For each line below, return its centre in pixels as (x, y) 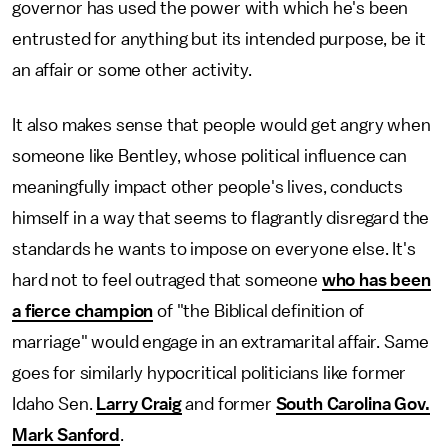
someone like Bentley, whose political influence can (209, 155)
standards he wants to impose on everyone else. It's (214, 248)
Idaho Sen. (54, 403)
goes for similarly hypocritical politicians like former (209, 372)
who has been (376, 279)
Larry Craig (139, 403)
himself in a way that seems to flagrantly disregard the (221, 217)
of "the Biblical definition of (259, 310)
